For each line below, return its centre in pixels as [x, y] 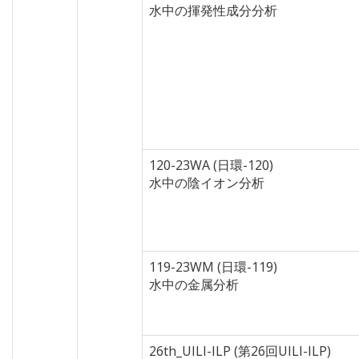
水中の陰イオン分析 [207, 183]
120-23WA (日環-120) [211, 165]
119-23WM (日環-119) [213, 267]
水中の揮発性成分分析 [213, 10]
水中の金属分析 [194, 284]
